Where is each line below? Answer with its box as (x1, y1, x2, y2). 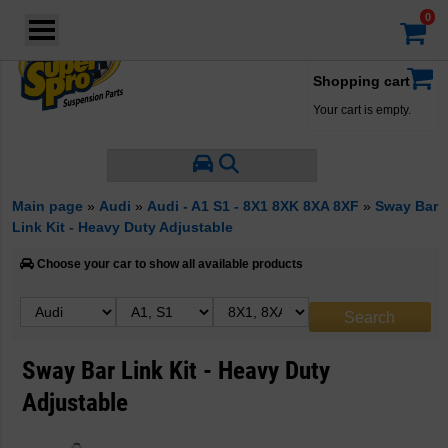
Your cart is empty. (313, 103, 411, 117)
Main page (12, 198, 83, 214)
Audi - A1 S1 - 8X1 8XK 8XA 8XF (147, 198, 359, 214)
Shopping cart (313, 73, 410, 89)
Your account (296, 28, 366, 40)
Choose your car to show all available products (34, 257, 303, 271)
